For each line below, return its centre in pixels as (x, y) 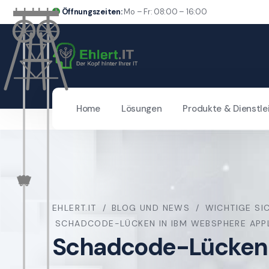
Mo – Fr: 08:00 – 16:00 (165, 12)
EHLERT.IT (74, 208)
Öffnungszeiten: (92, 12)
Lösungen (141, 109)
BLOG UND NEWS (151, 208)
